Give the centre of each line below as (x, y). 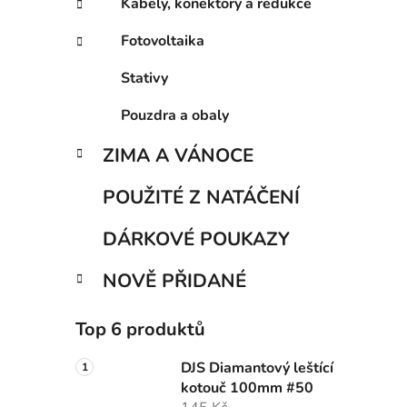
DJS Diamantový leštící (257, 368)
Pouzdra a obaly (175, 116)
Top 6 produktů (140, 330)
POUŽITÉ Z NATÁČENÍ (201, 198)
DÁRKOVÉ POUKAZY (196, 239)
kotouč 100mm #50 (247, 388)
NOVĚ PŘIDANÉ (174, 281)
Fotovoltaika (163, 41)
